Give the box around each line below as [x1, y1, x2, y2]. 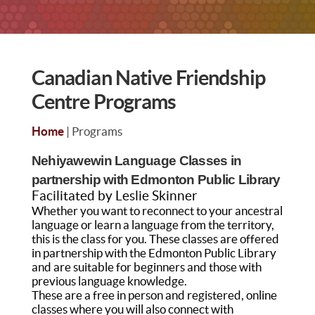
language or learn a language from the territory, [31, 217, 274, 232]
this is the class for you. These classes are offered [31, 231, 279, 246]
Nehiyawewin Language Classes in [31, 153, 242, 168]
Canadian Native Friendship [31, 65, 265, 90]
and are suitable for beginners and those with [31, 259, 262, 274]
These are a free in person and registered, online [31, 288, 277, 302]
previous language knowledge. [31, 274, 187, 288]
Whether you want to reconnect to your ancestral [31, 203, 283, 218]
